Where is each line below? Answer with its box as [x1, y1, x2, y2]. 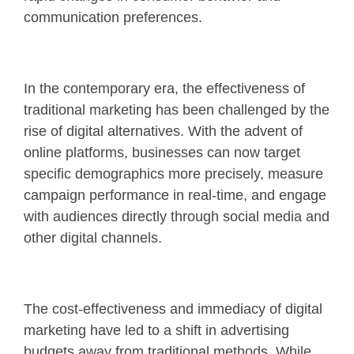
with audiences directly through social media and [24, 208, 330, 224]
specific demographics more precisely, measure [24, 165, 323, 182]
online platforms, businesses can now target [24, 144, 300, 160]
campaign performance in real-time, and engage [24, 186, 326, 203]
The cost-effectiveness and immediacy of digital [24, 300, 322, 317]
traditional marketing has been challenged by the [24, 101, 330, 118]
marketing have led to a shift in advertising [24, 322, 289, 338]
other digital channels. [24, 229, 166, 246]
